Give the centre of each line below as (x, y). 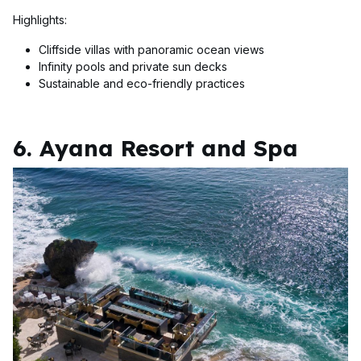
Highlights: (40, 20)
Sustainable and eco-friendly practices (142, 84)
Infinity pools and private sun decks (133, 67)
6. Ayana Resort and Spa (156, 148)
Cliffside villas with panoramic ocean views (151, 50)
